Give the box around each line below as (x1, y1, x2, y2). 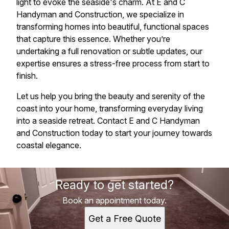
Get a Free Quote (88, 213, 161, 224)
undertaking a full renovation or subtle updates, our (16, 46, 202, 57)
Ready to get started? (55, 177, 174, 193)
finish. (16, 71, 38, 81)
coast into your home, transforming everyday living (16, 103, 203, 114)
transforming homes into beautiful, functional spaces (16, 21, 209, 32)
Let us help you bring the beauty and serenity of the (16, 91, 205, 102)
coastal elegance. (16, 140, 81, 151)
